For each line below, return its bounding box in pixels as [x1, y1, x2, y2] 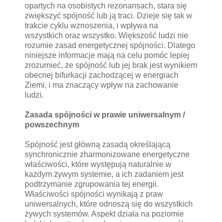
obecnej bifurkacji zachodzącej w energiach [25, 70, 178, 79]
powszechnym [25, 120, 79, 129]
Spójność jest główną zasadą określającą [25, 140, 170, 149]
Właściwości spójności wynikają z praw [25, 189, 163, 198]
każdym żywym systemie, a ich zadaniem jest [25, 169, 183, 178]
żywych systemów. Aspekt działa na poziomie [25, 209, 184, 218]
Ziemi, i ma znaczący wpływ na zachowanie [25, 80, 178, 89]
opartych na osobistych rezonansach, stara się [25, 1, 187, 10]
